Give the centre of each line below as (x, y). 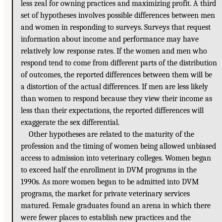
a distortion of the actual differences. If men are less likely (114, 87)
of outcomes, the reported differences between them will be (116, 75)
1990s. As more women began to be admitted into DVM (110, 182)
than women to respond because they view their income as (116, 99)
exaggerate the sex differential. (70, 123)
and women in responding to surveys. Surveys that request (116, 28)
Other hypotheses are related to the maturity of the (111, 135)
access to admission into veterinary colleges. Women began (116, 158)
